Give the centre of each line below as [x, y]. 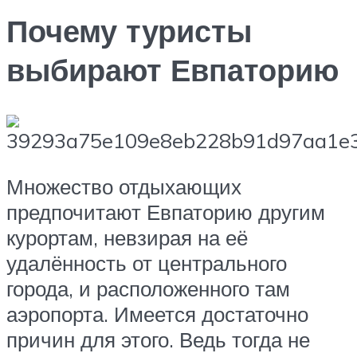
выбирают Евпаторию [173, 70]
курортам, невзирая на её [127, 237]
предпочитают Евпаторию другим [166, 212]
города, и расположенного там [148, 288]
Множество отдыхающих [124, 186]
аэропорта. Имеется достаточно [157, 314]
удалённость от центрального [147, 263]
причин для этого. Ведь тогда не [158, 339]
